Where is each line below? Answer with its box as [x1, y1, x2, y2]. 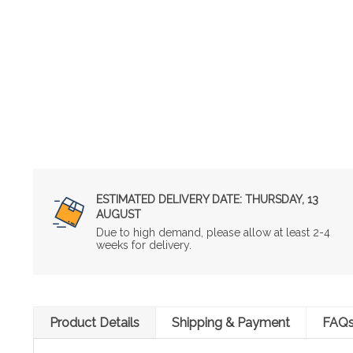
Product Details [50, 314, 139, 330]
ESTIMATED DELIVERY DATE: [96, 192, 242, 206]
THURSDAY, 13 [242, 192, 318, 206]
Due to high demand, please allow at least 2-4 [96, 225, 330, 239]
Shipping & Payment [172, 314, 290, 330]
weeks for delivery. [96, 238, 191, 251]
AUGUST [96, 207, 141, 221]
